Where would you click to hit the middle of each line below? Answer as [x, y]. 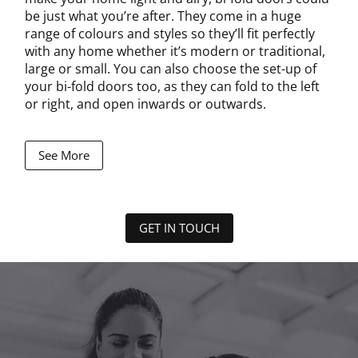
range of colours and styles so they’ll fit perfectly [170, 34]
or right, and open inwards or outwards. [146, 104]
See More [64, 155]
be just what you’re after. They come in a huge [163, 16]
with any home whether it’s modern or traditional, [175, 52]
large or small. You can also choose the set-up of [171, 69]
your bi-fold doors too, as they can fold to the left [173, 87]
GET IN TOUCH [179, 228]
